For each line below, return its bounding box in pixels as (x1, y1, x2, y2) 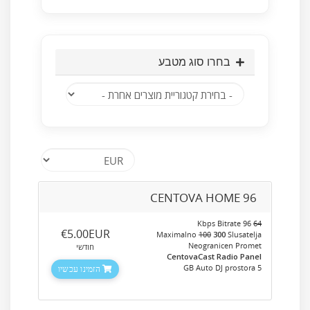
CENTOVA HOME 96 (150, 190, 257, 206)
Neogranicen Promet (188, 240, 262, 250)
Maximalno (156, 229, 199, 239)
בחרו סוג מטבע (158, 55, 236, 69)
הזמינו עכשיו (58, 263, 103, 275)
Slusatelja (226, 229, 262, 239)
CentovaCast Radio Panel (167, 251, 262, 262)
